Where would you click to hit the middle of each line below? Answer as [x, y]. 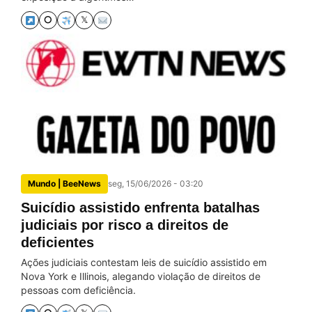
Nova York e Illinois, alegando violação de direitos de [141, 276]
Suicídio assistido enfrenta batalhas [140, 208]
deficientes [57, 242]
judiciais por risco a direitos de [125, 225]
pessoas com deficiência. [78, 290]
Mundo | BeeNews [64, 184]
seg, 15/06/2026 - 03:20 [156, 184]
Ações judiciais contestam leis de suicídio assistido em [144, 262]
